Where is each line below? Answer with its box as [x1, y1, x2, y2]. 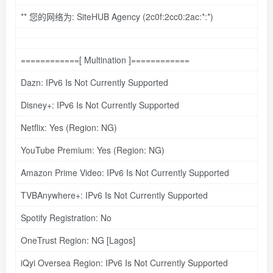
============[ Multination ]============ [21, 53, 190, 66]
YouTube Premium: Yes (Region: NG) [21, 143, 165, 156]
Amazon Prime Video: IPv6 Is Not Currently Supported [21, 166, 229, 179]
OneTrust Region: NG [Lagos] [21, 233, 135, 246]
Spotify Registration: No [21, 211, 112, 224]
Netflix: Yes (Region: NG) [21, 121, 117, 133]
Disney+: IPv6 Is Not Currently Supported [21, 98, 179, 111]
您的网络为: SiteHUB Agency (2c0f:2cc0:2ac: [27, 10, 202, 23]
